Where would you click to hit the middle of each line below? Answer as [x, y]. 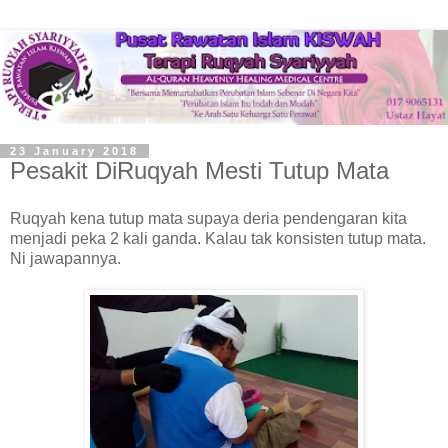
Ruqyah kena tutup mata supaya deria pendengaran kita [208, 218]
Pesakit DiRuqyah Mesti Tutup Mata [199, 171]
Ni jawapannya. [65, 258]
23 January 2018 [74, 151]
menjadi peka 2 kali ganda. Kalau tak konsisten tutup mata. [218, 238]
